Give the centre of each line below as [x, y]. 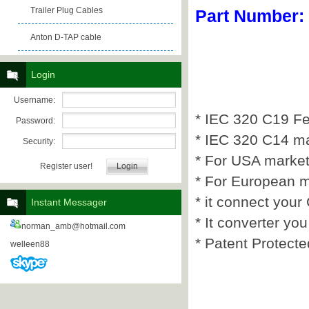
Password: [36, 121]
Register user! [66, 166]
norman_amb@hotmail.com [73, 226]
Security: [39, 141]
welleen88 [30, 244]
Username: [34, 100]
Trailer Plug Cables [67, 10]
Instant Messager [69, 202]
